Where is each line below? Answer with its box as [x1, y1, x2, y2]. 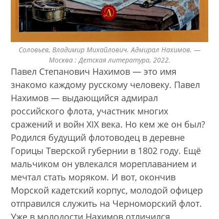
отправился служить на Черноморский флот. [11, 197, 202, 210]
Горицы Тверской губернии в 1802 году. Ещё [11, 145, 201, 157]
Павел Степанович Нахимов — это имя [11, 66, 177, 78]
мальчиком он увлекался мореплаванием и [11, 158, 197, 170]
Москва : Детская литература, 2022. [48, 55, 171, 65]
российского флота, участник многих [11, 105, 169, 117]
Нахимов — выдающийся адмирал [11, 92, 158, 104]
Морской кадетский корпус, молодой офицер [11, 184, 203, 197]
